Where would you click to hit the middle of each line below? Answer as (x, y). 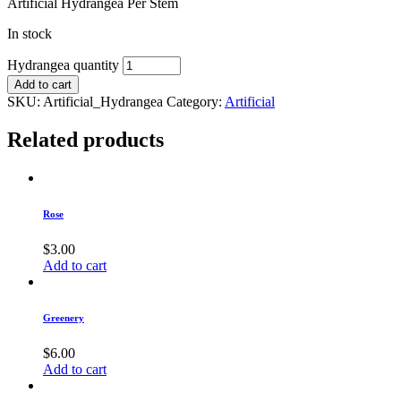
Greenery (64, 317)
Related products (85, 140)
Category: (196, 102)
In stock (30, 34)
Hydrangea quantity (63, 65)
